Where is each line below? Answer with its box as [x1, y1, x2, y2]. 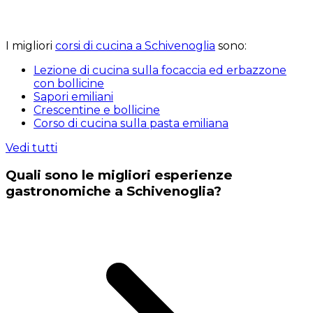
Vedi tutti [6, 140, 57, 154]
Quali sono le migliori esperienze [6, 167, 233, 184]
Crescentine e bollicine [34, 103, 160, 117]
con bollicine [34, 76, 104, 90]
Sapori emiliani [34, 89, 113, 103]
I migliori [6, 38, 55, 52]
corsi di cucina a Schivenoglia [55, 38, 215, 52]
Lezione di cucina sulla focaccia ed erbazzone [34, 63, 286, 77]
